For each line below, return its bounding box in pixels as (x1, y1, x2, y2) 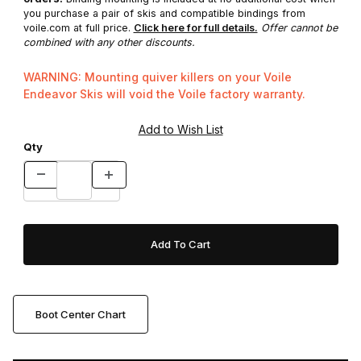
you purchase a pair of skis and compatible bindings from (23, 6, 305, 19)
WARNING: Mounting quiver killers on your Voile (23, 70, 292, 85)
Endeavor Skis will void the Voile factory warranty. (23, 87, 305, 102)
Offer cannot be (260, 21, 338, 34)
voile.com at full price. (23, 21, 134, 34)
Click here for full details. (133, 21, 258, 34)
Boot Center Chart (35, 307, 126, 321)
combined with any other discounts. (23, 35, 195, 48)
